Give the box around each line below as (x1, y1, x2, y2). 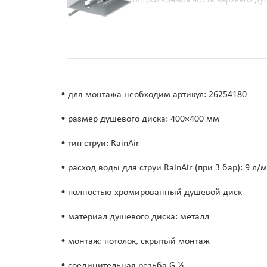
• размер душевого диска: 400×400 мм (61, 114, 219, 125)
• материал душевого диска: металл (61, 212, 209, 222)
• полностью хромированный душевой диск (61, 188, 242, 198)
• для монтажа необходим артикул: (61, 90, 209, 100)
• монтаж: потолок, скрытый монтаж (61, 237, 210, 247)
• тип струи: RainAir (61, 139, 139, 149)
